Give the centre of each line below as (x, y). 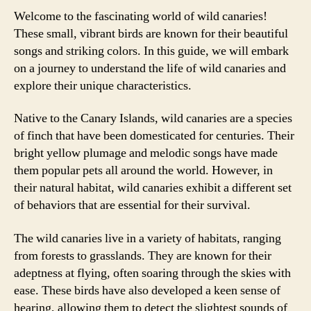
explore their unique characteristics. (103, 85)
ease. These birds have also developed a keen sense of (147, 290)
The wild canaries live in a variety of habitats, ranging (148, 238)
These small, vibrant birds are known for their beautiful (151, 33)
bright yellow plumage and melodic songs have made (146, 153)
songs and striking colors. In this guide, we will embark (151, 51)
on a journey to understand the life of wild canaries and (150, 68)
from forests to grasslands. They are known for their (143, 255)
